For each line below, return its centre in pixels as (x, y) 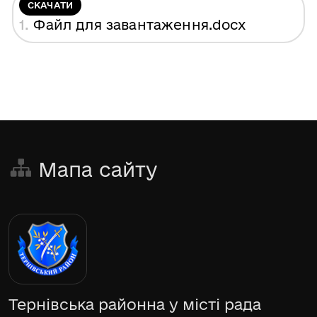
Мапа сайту (98, 169)
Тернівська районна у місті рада (135, 304)
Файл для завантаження (119, 25)
